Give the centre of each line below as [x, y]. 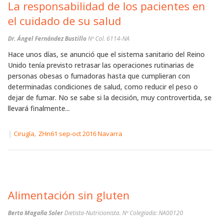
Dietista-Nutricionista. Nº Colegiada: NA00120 [124, 213]
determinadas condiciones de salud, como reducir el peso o [103, 86]
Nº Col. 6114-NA [109, 38]
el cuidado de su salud [65, 20]
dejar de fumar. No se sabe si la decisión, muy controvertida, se [110, 97]
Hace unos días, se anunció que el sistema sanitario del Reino [106, 54]
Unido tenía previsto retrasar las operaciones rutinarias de [101, 65]
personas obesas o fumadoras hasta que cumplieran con [99, 76]
